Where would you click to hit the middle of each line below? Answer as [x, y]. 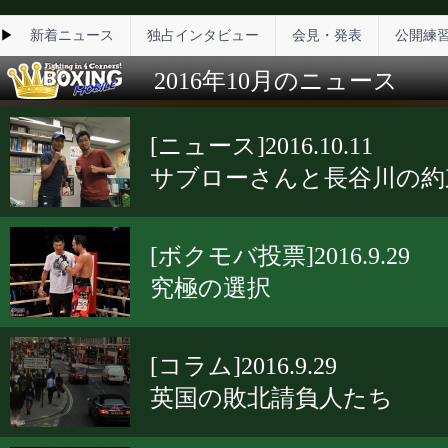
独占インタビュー [203, 35]
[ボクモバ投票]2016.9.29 [280, 256]
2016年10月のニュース [264, 81]
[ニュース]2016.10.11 [261, 146]
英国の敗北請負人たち [271, 398]
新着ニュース [72, 35]
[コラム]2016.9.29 [243, 366]
